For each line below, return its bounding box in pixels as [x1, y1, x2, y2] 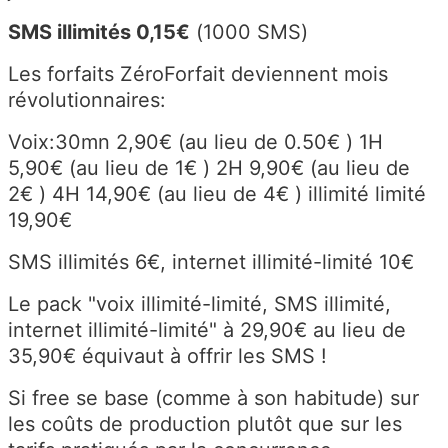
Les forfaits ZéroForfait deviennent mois [8, 62, 388, 87]
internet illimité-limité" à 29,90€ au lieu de [8, 318, 406, 343]
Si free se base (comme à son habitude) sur [8, 386, 419, 411]
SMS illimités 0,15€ [8, 20, 190, 45]
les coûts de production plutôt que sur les [8, 412, 402, 437]
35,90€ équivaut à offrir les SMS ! [8, 344, 327, 369]
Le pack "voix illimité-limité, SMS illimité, [8, 292, 391, 317]
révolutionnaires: [8, 88, 166, 113]
